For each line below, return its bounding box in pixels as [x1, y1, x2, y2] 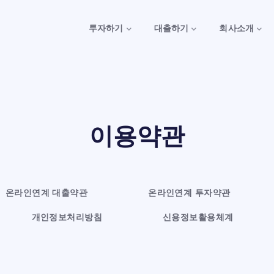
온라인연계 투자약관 [148, 188, 231, 198]
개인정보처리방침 [31, 213, 102, 222]
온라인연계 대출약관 [5, 188, 88, 198]
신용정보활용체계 [163, 213, 234, 222]
